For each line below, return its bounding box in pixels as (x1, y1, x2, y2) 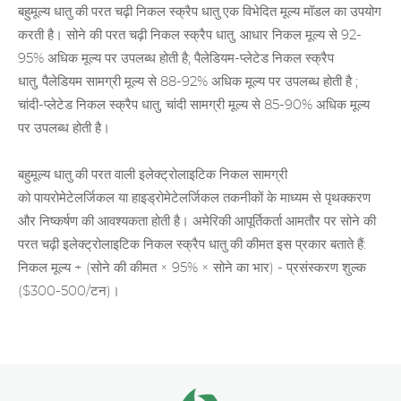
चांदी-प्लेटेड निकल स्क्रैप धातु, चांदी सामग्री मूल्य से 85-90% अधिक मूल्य (18, 98, 370, 113)
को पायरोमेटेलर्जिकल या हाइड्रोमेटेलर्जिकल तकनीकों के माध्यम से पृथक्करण (18, 192, 371, 206)
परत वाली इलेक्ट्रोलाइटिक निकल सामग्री (88, 168, 287, 183)
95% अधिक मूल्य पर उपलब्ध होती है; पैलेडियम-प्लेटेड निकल (18, 52, 305, 66)
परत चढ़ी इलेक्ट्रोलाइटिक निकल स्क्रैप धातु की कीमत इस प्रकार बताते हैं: (18, 238, 366, 252)
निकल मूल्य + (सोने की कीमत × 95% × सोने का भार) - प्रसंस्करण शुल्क (18, 261, 366, 276)
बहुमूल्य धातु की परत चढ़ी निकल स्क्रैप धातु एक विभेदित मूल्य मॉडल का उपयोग (18, 5, 381, 20)
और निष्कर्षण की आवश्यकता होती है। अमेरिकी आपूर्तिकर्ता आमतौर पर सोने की (18, 215, 376, 229)
